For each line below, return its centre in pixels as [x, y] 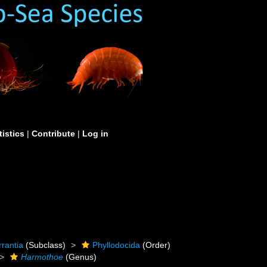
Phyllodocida [117, 245]
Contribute [53, 133]
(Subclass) [45, 245]
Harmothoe [42, 257]
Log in [95, 133]
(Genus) [80, 257]
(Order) [156, 245]
